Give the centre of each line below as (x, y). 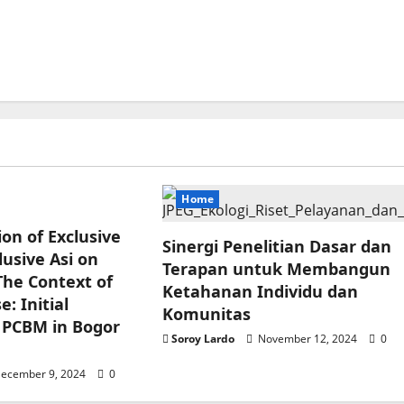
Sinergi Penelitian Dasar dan (277, 247)
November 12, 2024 (308, 339)
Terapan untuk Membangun (277, 269)
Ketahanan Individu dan (261, 292)
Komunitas (207, 314)
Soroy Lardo (203, 339)
